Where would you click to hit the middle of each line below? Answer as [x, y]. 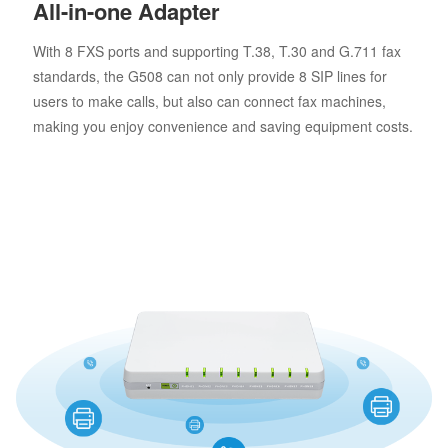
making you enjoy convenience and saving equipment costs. [222, 125]
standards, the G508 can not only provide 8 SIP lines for [209, 75]
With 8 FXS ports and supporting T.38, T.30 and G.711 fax [216, 50]
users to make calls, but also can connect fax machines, [209, 100]
